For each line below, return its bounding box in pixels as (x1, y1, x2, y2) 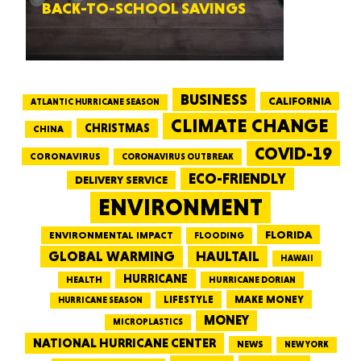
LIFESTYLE (163, 293, 214, 305)
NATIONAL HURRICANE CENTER (32, 335, 216, 351)
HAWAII (280, 253, 313, 263)
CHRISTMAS (84, 122, 150, 135)
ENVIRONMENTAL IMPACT (49, 230, 173, 241)
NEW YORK (284, 339, 329, 350)
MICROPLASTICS (112, 317, 183, 327)
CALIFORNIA (268, 94, 331, 107)
